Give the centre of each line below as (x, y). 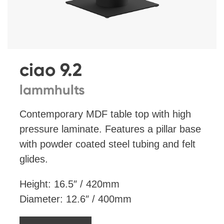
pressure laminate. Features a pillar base (110, 129)
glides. (34, 159)
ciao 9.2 (51, 70)
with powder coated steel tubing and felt (107, 144)
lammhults (52, 90)
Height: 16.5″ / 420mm (69, 184)
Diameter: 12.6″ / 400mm (75, 199)
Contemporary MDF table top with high (105, 114)
